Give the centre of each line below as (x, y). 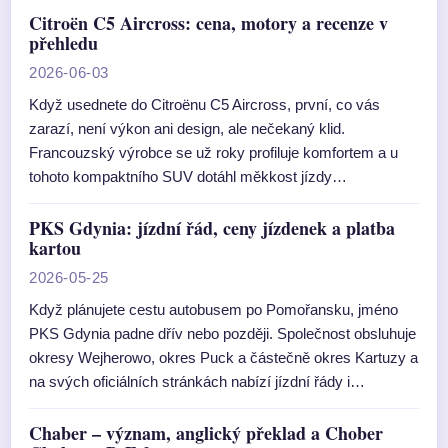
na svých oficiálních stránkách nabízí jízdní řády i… (197, 381)
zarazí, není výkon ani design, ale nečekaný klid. (187, 128)
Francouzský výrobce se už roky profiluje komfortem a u (213, 152)
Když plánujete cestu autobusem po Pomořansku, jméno (213, 309)
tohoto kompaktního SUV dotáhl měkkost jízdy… (188, 176)
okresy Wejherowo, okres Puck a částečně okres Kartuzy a (223, 357)
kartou (55, 248)
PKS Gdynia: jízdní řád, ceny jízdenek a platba (212, 228)
